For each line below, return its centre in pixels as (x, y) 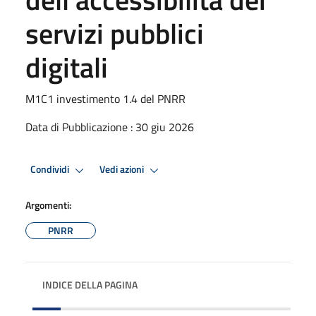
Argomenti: (48, 205)
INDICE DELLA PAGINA (90, 284)
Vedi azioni (123, 170)
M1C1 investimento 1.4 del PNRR (105, 98)
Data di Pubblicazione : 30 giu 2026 (110, 127)
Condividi (51, 170)
